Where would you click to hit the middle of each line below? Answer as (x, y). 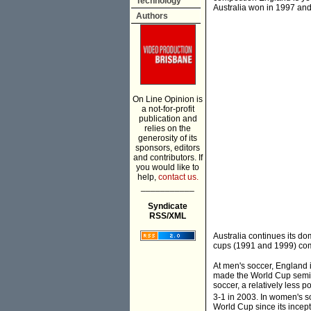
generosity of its (168, 138)
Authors (152, 16)
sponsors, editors (168, 148)
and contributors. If (168, 158)
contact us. (178, 177)
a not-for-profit (168, 109)
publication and (168, 119)
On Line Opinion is (168, 99)
